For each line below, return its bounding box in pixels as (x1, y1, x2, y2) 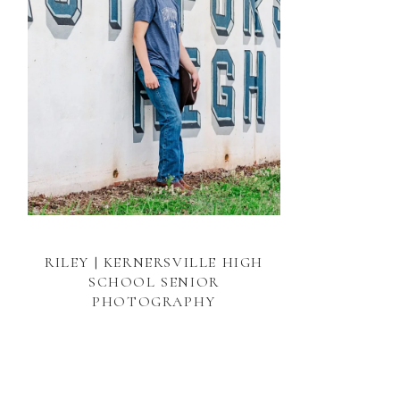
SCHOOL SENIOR (88, 273, 220, 291)
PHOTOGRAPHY (92, 293, 216, 311)
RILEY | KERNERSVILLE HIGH (44, 254, 263, 271)
